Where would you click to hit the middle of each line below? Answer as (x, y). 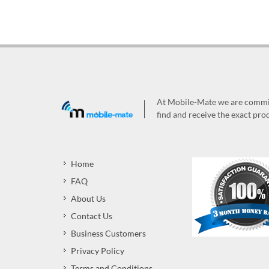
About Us (88, 198)
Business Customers (108, 233)
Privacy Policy (98, 251)
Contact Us (92, 216)
